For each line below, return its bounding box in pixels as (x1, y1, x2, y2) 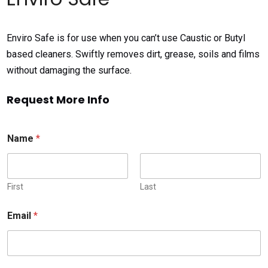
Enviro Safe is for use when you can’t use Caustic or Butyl (7, 32, 246, 44)
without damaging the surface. (7, 65, 132, 77)
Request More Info (7, 92, 110, 107)
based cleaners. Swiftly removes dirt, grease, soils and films (7, 48, 260, 60)
